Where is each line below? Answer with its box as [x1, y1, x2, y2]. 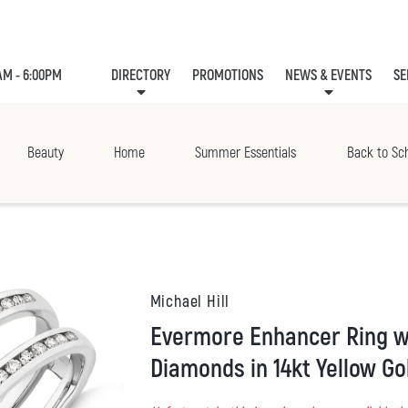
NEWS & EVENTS [285, 66, 372, 86]
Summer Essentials [195, 144, 297, 163]
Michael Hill [149, 291, 230, 313]
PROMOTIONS [192, 66, 264, 86]
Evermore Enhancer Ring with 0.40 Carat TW [149, 321, 162, 354]
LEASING [352, 114, 395, 133]
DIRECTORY [111, 66, 171, 86]
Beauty [26, 144, 64, 163]
